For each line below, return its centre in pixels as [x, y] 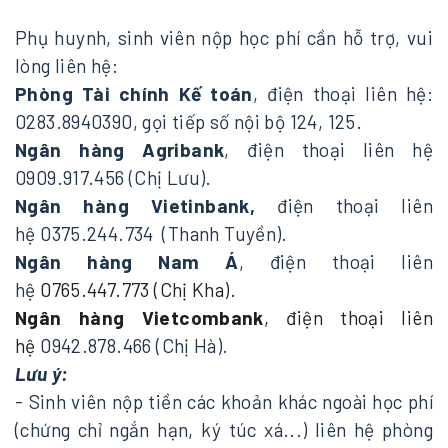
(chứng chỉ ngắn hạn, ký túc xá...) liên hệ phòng [224, 430]
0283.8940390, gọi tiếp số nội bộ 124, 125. [189, 122]
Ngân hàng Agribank [120, 150]
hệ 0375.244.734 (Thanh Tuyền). [151, 234]
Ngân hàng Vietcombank [139, 318]
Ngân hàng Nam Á [127, 262]
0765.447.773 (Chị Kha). [138, 290]
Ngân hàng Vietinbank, [135, 206]
